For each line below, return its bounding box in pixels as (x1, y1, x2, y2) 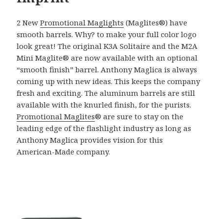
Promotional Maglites (17, 111, 95, 122)
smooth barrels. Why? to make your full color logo (17, 29, 197, 40)
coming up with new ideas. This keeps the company (17, 76, 200, 87)
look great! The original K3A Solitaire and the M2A (17, 41, 198, 51)
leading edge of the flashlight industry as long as (17, 123, 192, 133)
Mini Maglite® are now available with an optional (17, 53, 198, 63)
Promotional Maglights (40, 18, 124, 28)
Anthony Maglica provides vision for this (17, 135, 163, 145)
